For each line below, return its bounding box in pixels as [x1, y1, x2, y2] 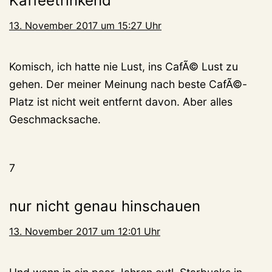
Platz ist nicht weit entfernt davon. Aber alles [9, 95, 233, 109]
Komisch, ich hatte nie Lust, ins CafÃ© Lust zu [9, 60, 238, 73]
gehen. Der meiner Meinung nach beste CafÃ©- [9, 78, 247, 91]
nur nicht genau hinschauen [9, 197, 200, 216]
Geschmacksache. [9, 113, 101, 126]
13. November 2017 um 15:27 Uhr [9, 19, 161, 32]
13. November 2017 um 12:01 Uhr [9, 225, 160, 238]
